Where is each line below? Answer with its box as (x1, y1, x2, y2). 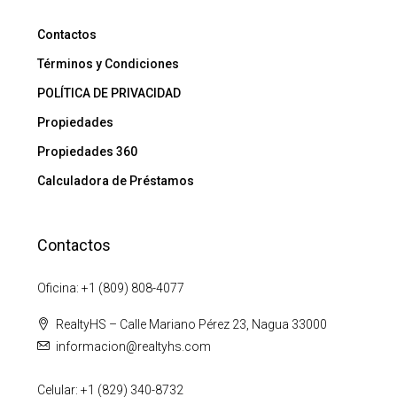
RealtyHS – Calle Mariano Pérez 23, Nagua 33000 (56, 317, 327, 332)
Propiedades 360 (37, 144, 137, 160)
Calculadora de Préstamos (37, 174, 194, 189)
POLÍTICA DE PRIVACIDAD (37, 86, 181, 101)
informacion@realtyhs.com (56, 339, 211, 354)
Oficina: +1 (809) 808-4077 (37, 281, 184, 296)
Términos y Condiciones (37, 57, 179, 72)
